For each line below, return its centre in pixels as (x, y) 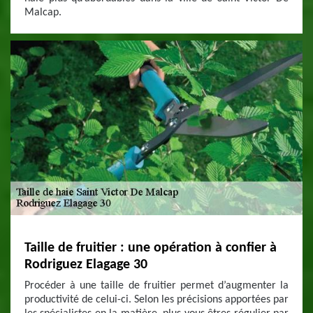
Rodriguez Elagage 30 (86, 265)
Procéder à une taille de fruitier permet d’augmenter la (156, 286)
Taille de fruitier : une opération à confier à (151, 248)
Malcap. (43, 13)
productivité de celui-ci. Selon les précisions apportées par (156, 300)
